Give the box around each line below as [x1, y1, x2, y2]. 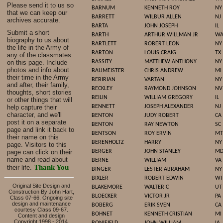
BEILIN [92, 95, 108, 101]
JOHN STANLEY [144, 148, 181, 154]
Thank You [34, 163, 69, 171]
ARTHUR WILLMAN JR [144, 32, 198, 38]
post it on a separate [7, 118, 66, 126]
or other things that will [7, 96, 72, 104]
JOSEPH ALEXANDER [144, 104, 194, 110]
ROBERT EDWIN [144, 175, 184, 181]
